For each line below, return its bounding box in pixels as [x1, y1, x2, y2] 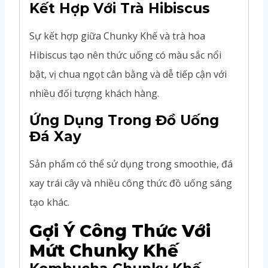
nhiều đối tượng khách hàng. [29, 86, 159, 100]
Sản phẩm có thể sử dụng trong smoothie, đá [29, 157, 233, 170]
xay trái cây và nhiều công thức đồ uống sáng [29, 176, 232, 190]
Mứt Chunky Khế [29, 240, 178, 261]
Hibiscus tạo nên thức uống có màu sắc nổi [29, 48, 221, 62]
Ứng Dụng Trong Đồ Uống [29, 111, 219, 129]
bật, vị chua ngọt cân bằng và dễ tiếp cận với [29, 67, 227, 81]
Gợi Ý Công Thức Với [29, 220, 211, 241]
